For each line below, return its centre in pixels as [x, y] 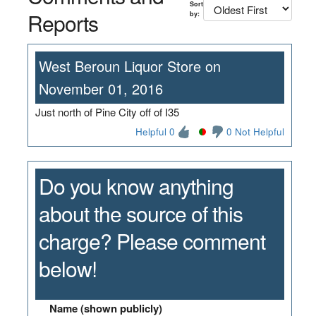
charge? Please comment [152, 241]
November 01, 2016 [101, 88]
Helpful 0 [156, 131]
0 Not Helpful [256, 131]
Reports [62, 23]
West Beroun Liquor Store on [129, 66]
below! [67, 268]
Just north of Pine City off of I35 [107, 111]
